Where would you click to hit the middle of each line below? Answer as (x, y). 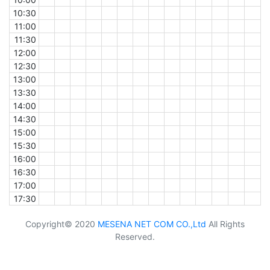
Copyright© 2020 (61, 224)
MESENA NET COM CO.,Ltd (152, 224)
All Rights (225, 224)
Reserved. (135, 237)
